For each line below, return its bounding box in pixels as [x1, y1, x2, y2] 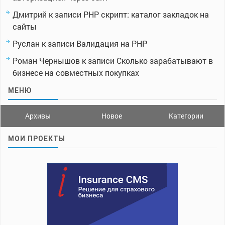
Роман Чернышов [13, 55, 80, 66]
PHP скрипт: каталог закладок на [83, 9, 209, 20]
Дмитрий [13, 9, 47, 20]
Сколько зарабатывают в [117, 55, 213, 66]
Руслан [13, 38, 40, 49]
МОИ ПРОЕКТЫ [8, 135, 65, 143]
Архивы [25, 111, 51, 121]
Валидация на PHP [76, 38, 147, 49]
